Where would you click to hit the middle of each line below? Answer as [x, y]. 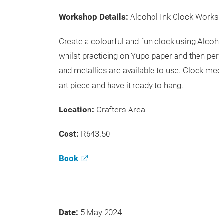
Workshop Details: [94, 17]
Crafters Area [121, 109]
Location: [77, 109]
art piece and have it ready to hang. [121, 85]
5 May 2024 [102, 212]
